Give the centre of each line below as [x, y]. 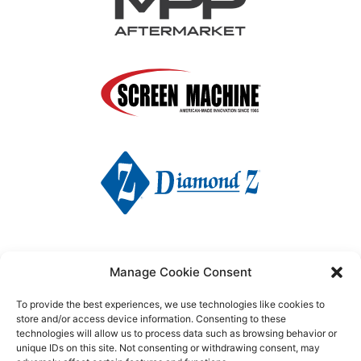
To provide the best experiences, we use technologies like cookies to [170, 304]
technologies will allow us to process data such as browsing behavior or [176, 333]
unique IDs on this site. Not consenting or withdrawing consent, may [168, 348]
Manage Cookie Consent [180, 272]
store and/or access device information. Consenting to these [151, 319]
